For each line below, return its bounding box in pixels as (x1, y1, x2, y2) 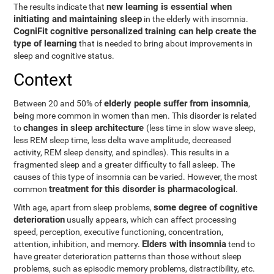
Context (13, 70, 73, 90)
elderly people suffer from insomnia (104, 98, 249, 109)
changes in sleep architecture (23, 122, 147, 133)
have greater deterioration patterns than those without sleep (13, 251, 242, 261)
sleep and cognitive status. (13, 51, 115, 61)
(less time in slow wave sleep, (146, 123, 256, 133)
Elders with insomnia (142, 239, 227, 250)
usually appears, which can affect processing (65, 215, 237, 224)
